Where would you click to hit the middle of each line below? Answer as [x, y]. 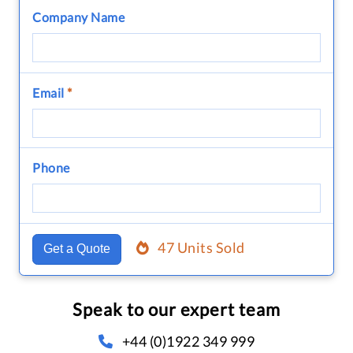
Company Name [78, 17]
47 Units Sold [201, 248]
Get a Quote [76, 249]
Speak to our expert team [176, 309]
